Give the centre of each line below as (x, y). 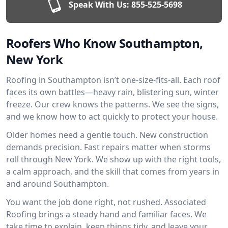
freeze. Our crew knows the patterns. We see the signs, (112, 104)
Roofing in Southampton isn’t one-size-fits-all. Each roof (113, 80)
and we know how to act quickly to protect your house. (112, 117)
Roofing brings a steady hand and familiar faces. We (106, 214)
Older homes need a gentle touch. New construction (107, 135)
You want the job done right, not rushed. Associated (106, 202)
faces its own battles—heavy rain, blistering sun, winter (112, 92)
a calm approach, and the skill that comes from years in (113, 172)
